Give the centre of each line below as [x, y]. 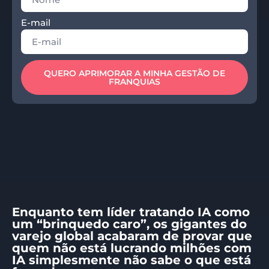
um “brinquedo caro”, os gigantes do [129, 224]
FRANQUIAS [134, 81]
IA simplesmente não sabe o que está [131, 260]
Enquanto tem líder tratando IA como [131, 212]
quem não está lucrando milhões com [132, 248]
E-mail [36, 22]
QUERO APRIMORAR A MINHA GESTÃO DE [134, 73]
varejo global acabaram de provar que [132, 236]
